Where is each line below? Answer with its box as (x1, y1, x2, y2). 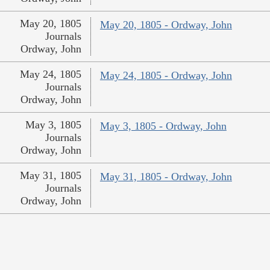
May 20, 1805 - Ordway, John (99, 19, 232, 31)
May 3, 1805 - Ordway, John (99, 120, 227, 133)
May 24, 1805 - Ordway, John (99, 69, 232, 82)
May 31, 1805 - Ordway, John (99, 171, 232, 183)
